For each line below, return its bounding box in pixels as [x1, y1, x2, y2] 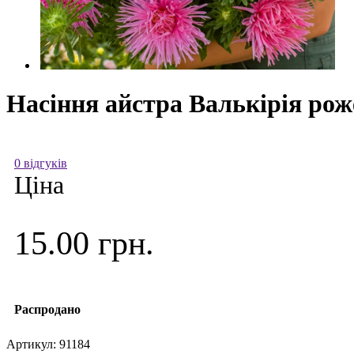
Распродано [14, 302, 81, 316]
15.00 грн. [14, 224, 154, 262]
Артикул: [6, 337, 59, 351]
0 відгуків [14, 156, 67, 170]
